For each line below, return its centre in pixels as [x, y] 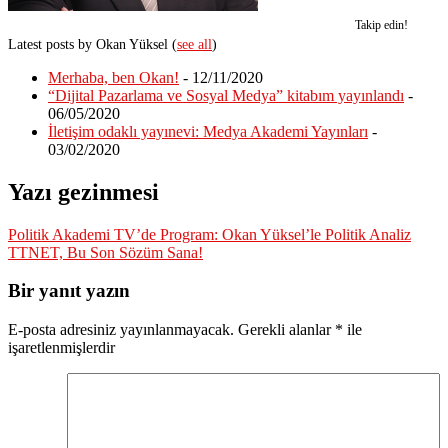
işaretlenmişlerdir [61, 348]
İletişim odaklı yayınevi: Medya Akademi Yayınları [208, 131]
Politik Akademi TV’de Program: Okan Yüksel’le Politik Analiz [209, 234]
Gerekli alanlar [286, 330]
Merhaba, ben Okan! [113, 77]
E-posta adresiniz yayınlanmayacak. [121, 330]
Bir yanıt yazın [69, 291]
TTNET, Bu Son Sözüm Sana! [105, 252]
